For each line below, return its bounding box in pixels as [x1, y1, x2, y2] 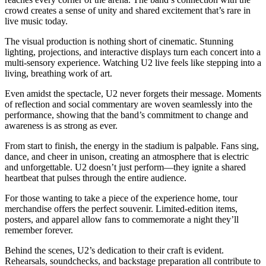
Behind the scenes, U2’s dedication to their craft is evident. [5, 245, 224, 256]
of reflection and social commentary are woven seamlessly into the [5, 99, 252, 110]
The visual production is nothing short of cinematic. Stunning [5, 36, 233, 47]
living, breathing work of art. [5, 68, 112, 79]
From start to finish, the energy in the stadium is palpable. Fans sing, [5, 141, 259, 151]
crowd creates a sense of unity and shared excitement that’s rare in [5, 5, 251, 16]
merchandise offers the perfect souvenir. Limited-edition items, [5, 204, 237, 214]
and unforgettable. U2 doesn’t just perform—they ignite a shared [5, 162, 246, 173]
